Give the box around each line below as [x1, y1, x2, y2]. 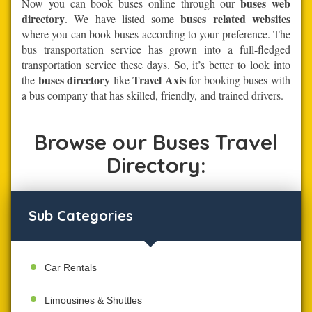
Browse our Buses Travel [34, 128, 278, 155]
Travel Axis [132, 71, 186, 88]
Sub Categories [29, 206, 134, 224]
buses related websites [180, 10, 290, 26]
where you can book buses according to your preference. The [22, 26, 290, 41]
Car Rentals [45, 262, 97, 274]
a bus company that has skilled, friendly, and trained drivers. [22, 87, 284, 102]
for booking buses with [185, 72, 290, 87]
